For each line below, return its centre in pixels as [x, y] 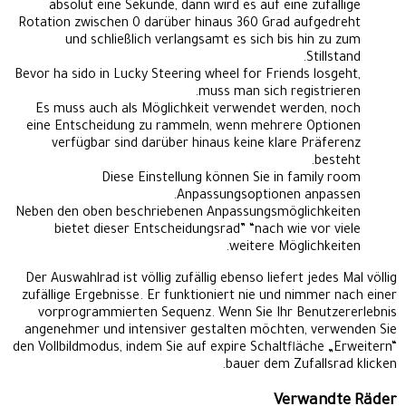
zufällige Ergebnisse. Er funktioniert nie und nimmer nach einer [209, 297]
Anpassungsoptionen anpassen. [269, 196]
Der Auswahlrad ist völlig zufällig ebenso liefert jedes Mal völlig [211, 280]
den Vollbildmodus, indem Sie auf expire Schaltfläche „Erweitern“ [205, 348]
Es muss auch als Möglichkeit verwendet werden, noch [198, 110]
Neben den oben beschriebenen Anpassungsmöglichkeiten [188, 213]
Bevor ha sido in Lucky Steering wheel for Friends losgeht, [188, 76]
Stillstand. [333, 58]
